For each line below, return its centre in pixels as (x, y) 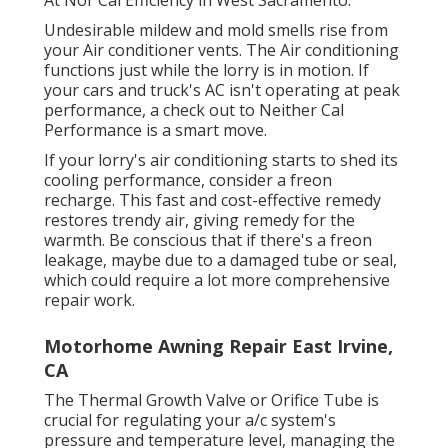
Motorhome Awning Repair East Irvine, (218, 346)
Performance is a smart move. (155, 130)
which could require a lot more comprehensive (217, 280)
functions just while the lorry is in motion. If (206, 70)
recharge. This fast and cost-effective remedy (212, 200)
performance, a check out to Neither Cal (194, 110)
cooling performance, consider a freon (188, 180)
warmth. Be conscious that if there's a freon (208, 240)
